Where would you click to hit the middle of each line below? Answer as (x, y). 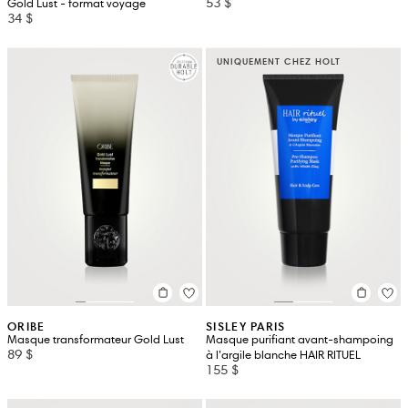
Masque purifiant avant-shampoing (300, 339)
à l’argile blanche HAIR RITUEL (283, 355)
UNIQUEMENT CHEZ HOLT (279, 62)
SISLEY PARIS (246, 326)
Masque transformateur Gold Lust (96, 339)
